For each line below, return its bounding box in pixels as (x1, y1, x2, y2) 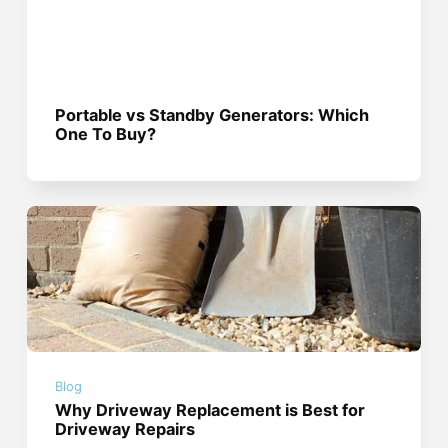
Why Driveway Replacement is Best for (55, 399, 366, 420)
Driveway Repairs (55, 418, 196, 439)
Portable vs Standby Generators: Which (55, 105, 370, 126)
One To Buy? (55, 124, 157, 145)
